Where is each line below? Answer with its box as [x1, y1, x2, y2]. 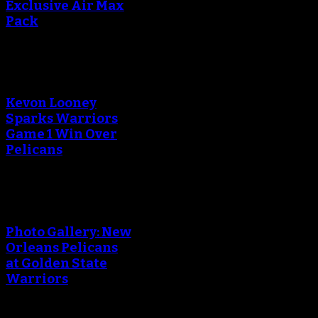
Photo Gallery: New [6, 224, 131, 240]
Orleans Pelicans [6, 239, 118, 256]
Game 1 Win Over [6, 126, 117, 143]
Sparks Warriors [6, 111, 118, 127]
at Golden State [6, 255, 107, 271]
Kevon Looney [6, 95, 97, 111]
